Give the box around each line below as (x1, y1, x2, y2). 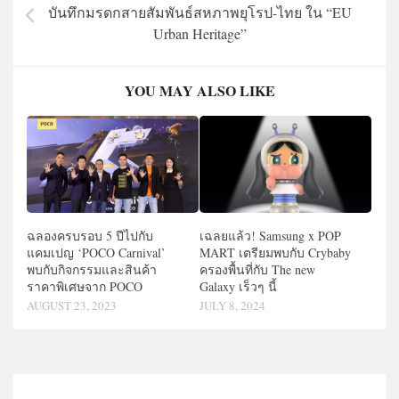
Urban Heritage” (152, 24, 247, 44)
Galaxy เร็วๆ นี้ (199, 277, 277, 295)
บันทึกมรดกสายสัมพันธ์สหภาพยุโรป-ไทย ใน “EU (47, 3, 352, 22)
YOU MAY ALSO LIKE (124, 80, 275, 102)
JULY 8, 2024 (199, 297, 265, 313)
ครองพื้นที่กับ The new (199, 260, 315, 278)
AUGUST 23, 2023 (27, 297, 117, 313)
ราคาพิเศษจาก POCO (27, 277, 142, 295)
